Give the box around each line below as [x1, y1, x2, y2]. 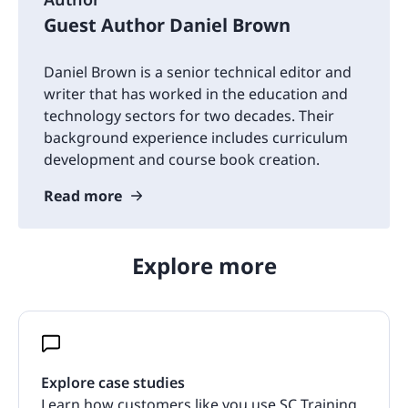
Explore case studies [41, 372, 185, 393]
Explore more [131, 250, 277, 280]
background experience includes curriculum [44, 127, 348, 148]
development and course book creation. [44, 148, 320, 169]
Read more [44, 185, 122, 206]
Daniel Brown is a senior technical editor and [44, 61, 352, 82]
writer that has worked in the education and [44, 83, 348, 104]
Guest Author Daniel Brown [44, 12, 291, 37]
